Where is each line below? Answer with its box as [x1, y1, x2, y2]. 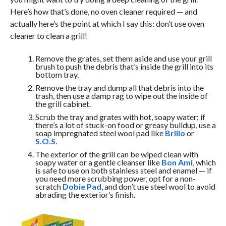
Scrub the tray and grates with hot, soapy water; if [35, 111, 205, 122]
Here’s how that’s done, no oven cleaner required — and [10, 6, 197, 16]
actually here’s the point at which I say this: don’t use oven [10, 18, 204, 28]
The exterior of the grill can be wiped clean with [35, 149, 198, 159]
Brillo [164, 128, 185, 138]
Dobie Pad [62, 181, 101, 191]
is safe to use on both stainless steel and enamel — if [35, 165, 212, 175]
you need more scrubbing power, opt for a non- [35, 173, 196, 183]
